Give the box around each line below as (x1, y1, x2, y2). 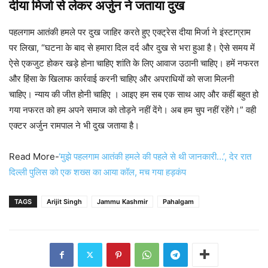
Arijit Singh (47, 197, 82, 206)
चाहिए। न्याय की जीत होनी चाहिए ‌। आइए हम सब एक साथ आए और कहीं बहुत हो (9, 88, 258, 100)
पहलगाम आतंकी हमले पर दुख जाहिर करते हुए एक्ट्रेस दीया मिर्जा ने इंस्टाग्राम (9, 26, 251, 38)
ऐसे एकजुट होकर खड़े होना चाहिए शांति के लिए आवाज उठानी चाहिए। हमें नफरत (9, 57, 258, 69)
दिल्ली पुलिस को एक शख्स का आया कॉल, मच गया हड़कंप (9, 166, 186, 178)
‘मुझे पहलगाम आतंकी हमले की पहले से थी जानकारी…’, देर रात (59, 150, 251, 162)
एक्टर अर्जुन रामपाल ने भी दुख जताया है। (9, 119, 139, 131)
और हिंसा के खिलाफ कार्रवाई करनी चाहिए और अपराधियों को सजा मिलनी (9, 72, 234, 84)
